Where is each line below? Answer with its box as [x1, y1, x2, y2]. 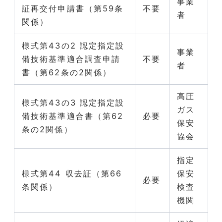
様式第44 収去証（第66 [22, 168, 122, 178]
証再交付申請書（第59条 [22, 3, 124, 13]
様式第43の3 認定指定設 [22, 97, 125, 108]
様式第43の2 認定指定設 [22, 40, 125, 51]
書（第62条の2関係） [22, 67, 112, 77]
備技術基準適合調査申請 [22, 54, 121, 64]
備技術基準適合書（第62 [22, 111, 124, 121]
